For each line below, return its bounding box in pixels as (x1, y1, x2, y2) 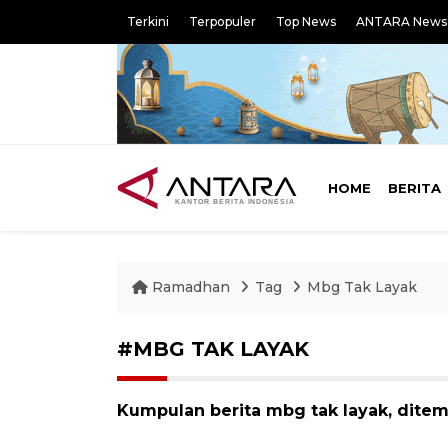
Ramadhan (148, 278, 234, 296)
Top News (276, 14, 336, 29)
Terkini (127, 14, 169, 29)
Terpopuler (189, 14, 256, 29)
